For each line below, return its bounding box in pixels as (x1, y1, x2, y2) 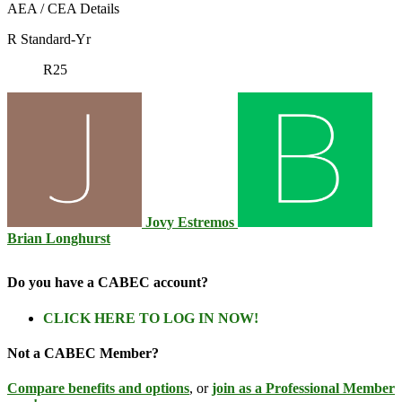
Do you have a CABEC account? (7, 275, 208, 291)
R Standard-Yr (7, 31, 91, 48)
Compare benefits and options (7, 380, 189, 397)
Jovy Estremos (145, 214, 234, 231)
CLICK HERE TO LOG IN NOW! (43, 310, 258, 326)
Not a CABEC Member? (7, 345, 159, 361)
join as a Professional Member (212, 380, 395, 397)
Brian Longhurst (7, 231, 110, 247)
